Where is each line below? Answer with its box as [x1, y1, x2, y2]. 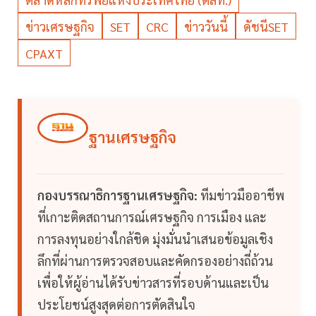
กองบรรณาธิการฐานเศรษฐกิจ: [37, 187, 197, 204]
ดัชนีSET [243, 18, 288, 35]
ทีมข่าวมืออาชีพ [197, 187, 284, 204]
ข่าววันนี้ [184, 18, 228, 35]
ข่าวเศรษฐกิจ [25, 18, 95, 35]
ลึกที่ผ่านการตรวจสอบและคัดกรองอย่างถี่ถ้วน [37, 253, 273, 269]
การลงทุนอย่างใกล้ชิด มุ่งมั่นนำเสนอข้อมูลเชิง [37, 231, 273, 248]
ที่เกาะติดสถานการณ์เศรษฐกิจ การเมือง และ [37, 209, 267, 226]
